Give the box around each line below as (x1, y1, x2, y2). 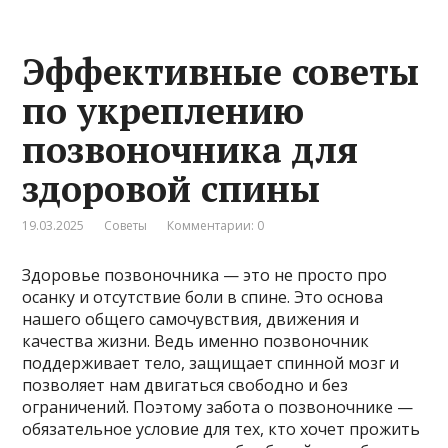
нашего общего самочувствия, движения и (22, 307, 360, 330)
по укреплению (22, 86, 305, 134)
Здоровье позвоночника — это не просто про (22, 263, 388, 286)
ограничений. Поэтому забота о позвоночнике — (22, 395, 414, 418)
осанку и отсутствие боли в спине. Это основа (22, 285, 384, 308)
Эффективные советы (22, 47, 420, 95)
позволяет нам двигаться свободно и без (22, 373, 349, 396)
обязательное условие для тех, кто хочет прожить (22, 417, 421, 440)
